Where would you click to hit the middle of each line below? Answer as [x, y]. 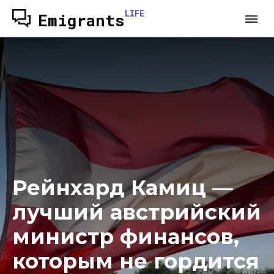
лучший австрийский [137, 212]
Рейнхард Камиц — [123, 188]
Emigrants [81, 20]
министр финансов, [126, 237]
